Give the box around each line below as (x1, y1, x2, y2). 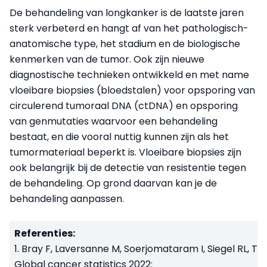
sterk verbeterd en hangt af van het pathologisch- (10, 21, 249, 36)
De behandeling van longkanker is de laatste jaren (10, 6, 244, 20)
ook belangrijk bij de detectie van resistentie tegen (10, 161, 246, 175)
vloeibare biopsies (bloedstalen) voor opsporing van (10, 83, 255, 98)
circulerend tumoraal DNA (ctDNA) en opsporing (10, 99, 238, 113)
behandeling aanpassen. (10, 192, 126, 206)
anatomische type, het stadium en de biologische (10, 37, 240, 51)
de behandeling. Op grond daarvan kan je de (10, 176, 217, 191)
